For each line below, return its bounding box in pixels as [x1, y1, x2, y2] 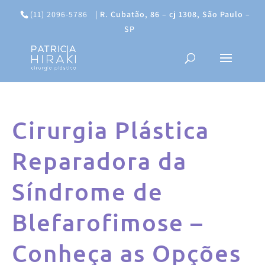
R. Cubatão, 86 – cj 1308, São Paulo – [100, 9, 251, 20]
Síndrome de [12, 177, 164, 206]
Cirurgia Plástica [12, 115, 210, 144]
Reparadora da [12, 146, 188, 175]
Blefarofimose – [12, 208, 204, 237]
